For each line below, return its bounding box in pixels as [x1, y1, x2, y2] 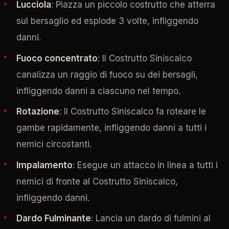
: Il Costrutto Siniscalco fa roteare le [59, 106, 206, 117]
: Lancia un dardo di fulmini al [90, 213, 211, 224]
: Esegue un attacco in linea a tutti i [72, 159, 218, 170]
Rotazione [16, 106, 59, 117]
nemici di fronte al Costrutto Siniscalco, [16, 176, 178, 187]
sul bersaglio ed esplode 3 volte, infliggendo [16, 16, 198, 27]
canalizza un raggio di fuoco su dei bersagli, [16, 69, 198, 80]
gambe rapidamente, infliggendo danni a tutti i [16, 123, 207, 133]
